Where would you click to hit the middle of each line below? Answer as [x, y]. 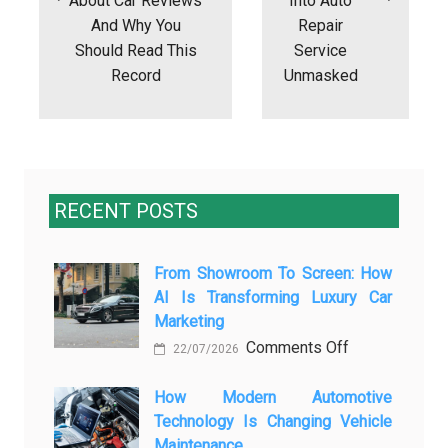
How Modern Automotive [273, 397]
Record [135, 75]
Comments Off [297, 347]
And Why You [135, 25]
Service [320, 50]
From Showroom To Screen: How [273, 273]
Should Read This [135, 50]
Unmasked [320, 75]
